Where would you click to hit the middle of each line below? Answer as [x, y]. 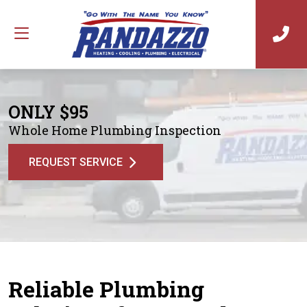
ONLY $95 [48, 112]
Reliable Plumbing [106, 289]
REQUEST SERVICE [76, 162]
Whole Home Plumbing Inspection [115, 130]
